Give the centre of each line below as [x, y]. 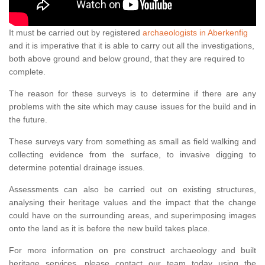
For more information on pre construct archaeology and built [132, 251]
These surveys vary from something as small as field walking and [132, 142]
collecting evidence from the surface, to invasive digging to [132, 155]
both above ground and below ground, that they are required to [127, 59]
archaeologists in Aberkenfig [195, 33]
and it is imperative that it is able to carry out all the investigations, [132, 46]
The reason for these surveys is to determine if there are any [132, 94]
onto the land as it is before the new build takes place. [109, 229]
